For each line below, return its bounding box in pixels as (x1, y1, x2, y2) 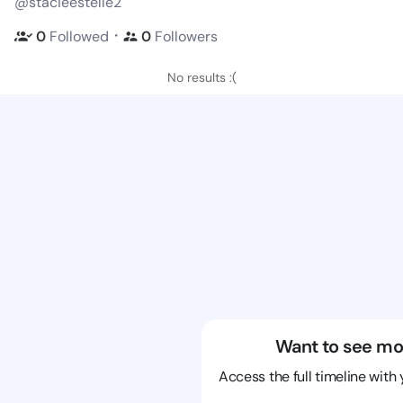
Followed (49, 26, 109, 46)
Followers (155, 26, 218, 46)
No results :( (166, 69, 237, 85)
